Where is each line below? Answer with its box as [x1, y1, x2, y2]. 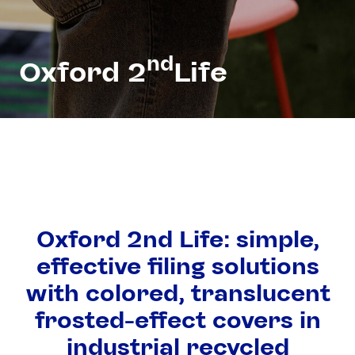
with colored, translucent [25, 278, 330, 307]
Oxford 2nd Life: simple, [36, 224, 319, 254]
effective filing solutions [36, 251, 319, 281]
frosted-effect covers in [34, 305, 321, 334]
